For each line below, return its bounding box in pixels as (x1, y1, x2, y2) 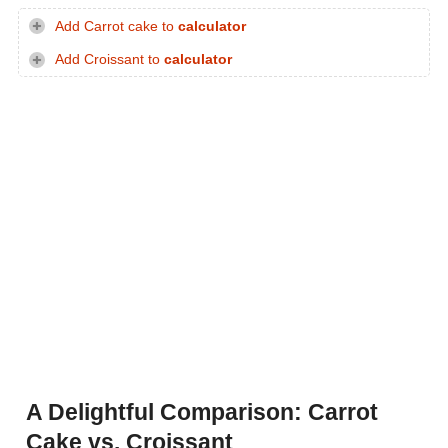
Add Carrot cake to (55, 18, 178, 34)
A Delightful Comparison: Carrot (26, 399, 378, 426)
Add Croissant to (55, 52, 164, 68)
